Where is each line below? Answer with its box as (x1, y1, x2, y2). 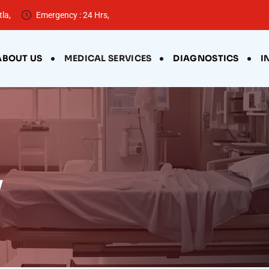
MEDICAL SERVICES (64, 53, 152, 64)
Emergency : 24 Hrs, (36, 10, 109, 20)
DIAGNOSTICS (173, 53, 239, 64)
